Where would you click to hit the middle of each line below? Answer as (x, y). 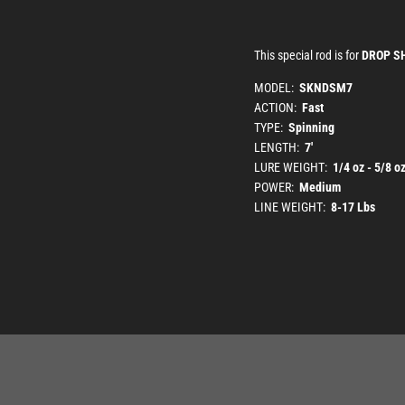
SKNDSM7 (325, 88)
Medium (320, 188)
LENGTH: (279, 148)
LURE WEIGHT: (293, 168)
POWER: (276, 188)
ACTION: (278, 108)
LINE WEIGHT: (292, 207)
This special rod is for (307, 56)
